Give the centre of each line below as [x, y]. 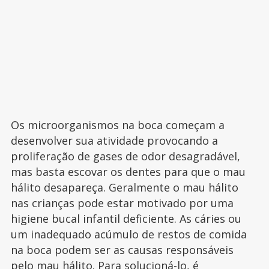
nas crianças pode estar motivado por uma [122, 203]
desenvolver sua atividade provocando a [114, 141]
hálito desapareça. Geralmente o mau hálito [124, 188]
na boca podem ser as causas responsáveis [122, 250]
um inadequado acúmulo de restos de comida [128, 234]
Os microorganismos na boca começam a [117, 125]
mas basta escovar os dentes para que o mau [128, 172]
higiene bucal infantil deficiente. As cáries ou [126, 219]
